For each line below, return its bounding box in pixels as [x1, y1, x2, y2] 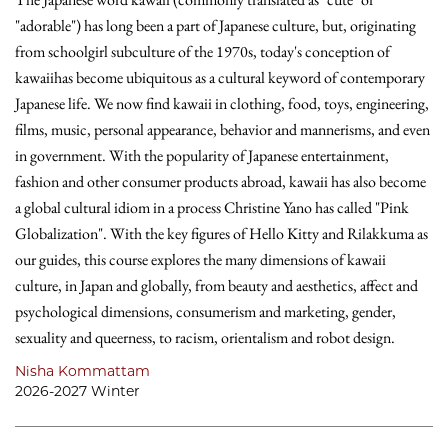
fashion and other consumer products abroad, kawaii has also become [15, 171, 426, 192]
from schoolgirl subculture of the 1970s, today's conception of [15, 41, 390, 62]
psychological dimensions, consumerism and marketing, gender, [15, 301, 396, 322]
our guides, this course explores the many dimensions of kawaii [15, 249, 386, 270]
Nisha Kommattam [15, 362, 150, 380]
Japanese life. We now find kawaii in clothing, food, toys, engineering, [15, 93, 429, 114]
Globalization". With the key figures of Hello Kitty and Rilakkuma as [15, 223, 428, 244]
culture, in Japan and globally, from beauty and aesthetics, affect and [15, 275, 418, 296]
